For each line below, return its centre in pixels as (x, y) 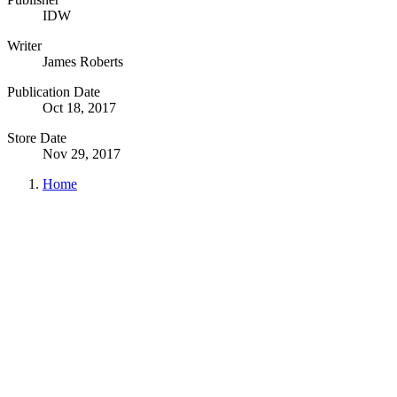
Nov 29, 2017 (82, 153)
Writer (24, 45)
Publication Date (54, 91)
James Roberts (83, 61)
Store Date (37, 137)
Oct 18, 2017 (79, 107)
